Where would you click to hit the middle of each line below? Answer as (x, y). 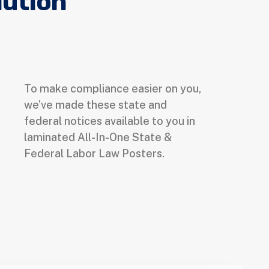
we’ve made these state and (96, 105)
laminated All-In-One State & (98, 138)
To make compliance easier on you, (113, 89)
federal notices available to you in (110, 121)
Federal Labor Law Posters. (96, 154)
